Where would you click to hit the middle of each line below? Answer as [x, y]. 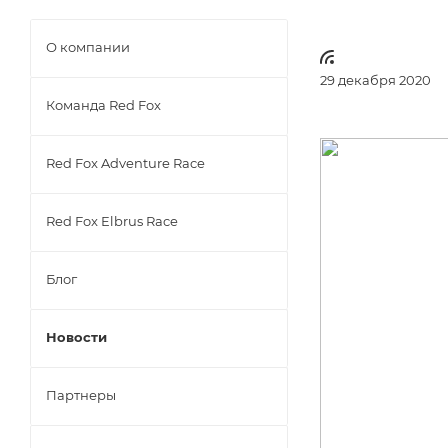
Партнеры [81, 395]
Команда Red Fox [103, 105]
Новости [76, 337]
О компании [88, 47]
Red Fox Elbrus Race [112, 221]
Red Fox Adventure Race [125, 163]
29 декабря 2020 [375, 80]
